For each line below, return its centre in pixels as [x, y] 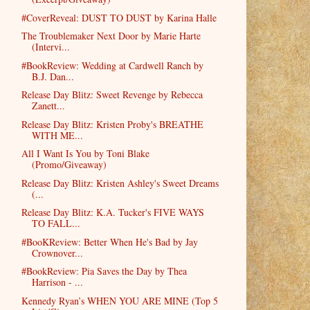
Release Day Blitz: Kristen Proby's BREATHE [112, 124]
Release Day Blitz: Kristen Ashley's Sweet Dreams [120, 183]
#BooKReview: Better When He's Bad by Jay [109, 241]
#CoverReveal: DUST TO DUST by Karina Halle [119, 17]
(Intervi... [51, 47]
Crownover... [57, 253]
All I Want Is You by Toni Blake [85, 154]
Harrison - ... [57, 282]
